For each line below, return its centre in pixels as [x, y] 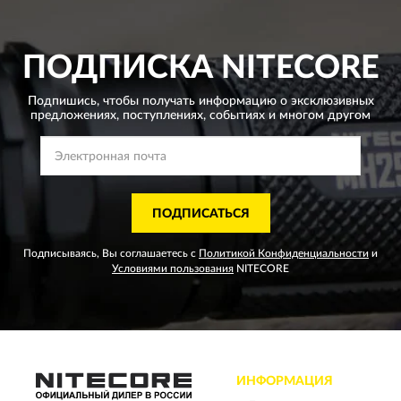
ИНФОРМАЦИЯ [285, 381]
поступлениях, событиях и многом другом [245, 115]
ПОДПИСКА [117, 68]
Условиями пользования [173, 269]
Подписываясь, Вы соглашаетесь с [111, 253]
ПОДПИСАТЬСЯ [200, 214]
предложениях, [75, 115]
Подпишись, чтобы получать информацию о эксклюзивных [200, 101]
